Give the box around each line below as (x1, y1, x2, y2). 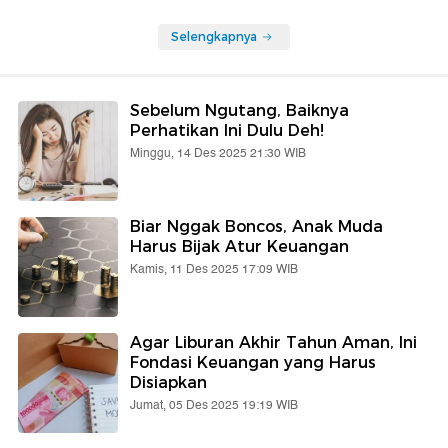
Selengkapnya (171, 28, 257, 44)
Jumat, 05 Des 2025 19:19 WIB (130, 395, 298, 415)
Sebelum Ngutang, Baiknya (130, 100, 349, 120)
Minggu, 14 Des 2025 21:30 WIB (130, 143, 306, 163)
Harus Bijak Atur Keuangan (130, 236, 349, 256)
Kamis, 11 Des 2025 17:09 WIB (130, 259, 298, 279)
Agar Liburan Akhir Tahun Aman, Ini (130, 332, 417, 352)
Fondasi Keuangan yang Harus (130, 352, 376, 372)
